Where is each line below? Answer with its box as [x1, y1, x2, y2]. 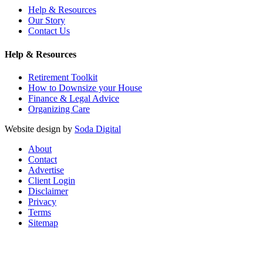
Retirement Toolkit [28, 72, 97, 82]
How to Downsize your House [28, 82, 142, 93]
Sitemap [28, 217, 58, 228]
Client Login [28, 175, 75, 186]
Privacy [28, 196, 56, 207]
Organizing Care [28, 103, 90, 114]
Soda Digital [75, 123, 121, 134]
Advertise [28, 164, 64, 175]
